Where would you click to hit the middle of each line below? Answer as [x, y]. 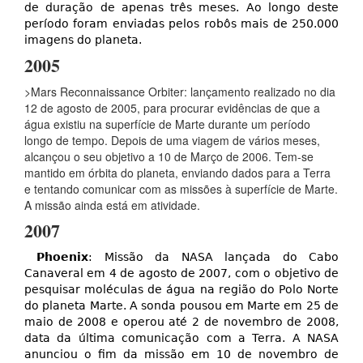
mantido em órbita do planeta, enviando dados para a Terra [177, 173]
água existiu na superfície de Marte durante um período [167, 124]
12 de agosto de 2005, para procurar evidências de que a [172, 108]
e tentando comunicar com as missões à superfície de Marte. [181, 189]
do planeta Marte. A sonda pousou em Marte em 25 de [181, 306]
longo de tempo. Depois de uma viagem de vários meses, [172, 141]
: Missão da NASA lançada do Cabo [214, 257]
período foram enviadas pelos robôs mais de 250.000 [181, 24]
